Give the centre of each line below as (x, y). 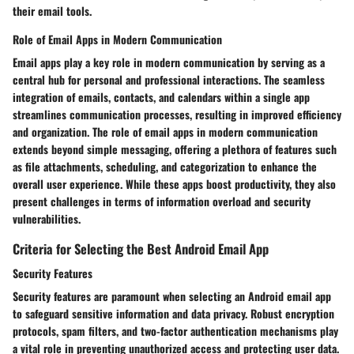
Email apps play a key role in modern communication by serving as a (169, 62)
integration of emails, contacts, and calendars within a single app (161, 96)
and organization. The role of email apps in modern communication (165, 131)
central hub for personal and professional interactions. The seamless (169, 79)
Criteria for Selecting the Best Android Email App (141, 248)
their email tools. (52, 10)
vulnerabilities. (47, 218)
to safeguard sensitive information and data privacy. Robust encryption (173, 314)
